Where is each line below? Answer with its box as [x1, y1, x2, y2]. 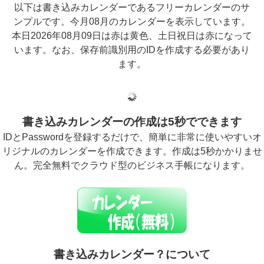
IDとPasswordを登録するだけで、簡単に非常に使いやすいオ [2, 132, 262, 142]
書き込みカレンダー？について [54, 248, 210, 260]
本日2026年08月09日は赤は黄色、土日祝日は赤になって [12, 31, 252, 41]
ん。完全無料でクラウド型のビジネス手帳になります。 [14, 160, 250, 170]
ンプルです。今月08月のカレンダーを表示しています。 [14, 16, 250, 27]
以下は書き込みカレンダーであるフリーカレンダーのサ [14, 2, 250, 12]
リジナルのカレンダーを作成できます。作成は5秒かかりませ [2, 146, 262, 156]
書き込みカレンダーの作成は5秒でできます [22, 115, 242, 128]
